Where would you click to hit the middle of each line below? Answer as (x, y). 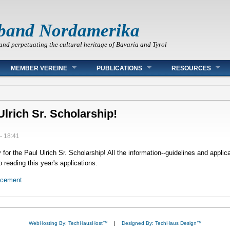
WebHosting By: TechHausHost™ (68, 223)
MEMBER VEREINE (39, 68)
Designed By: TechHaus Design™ (161, 223)
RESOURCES (191, 68)
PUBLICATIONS (119, 68)
